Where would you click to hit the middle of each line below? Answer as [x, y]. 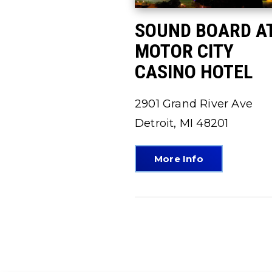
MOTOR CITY [184, 51]
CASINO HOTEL [194, 72]
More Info [179, 159]
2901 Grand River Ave [194, 104]
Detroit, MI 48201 [182, 124]
